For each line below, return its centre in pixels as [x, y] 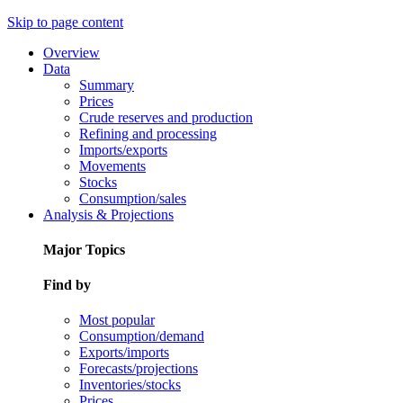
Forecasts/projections [139, 369]
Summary [107, 85]
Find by [67, 285]
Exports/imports [124, 353]
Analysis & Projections [108, 214]
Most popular [117, 320]
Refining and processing [148, 133]
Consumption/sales [133, 198]
